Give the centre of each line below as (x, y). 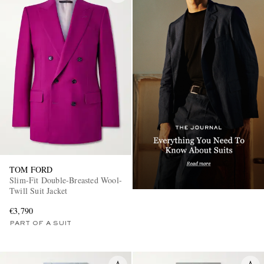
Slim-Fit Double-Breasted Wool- (66, 180)
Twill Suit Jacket (39, 190)
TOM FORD (31, 169)
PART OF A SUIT (40, 223)
